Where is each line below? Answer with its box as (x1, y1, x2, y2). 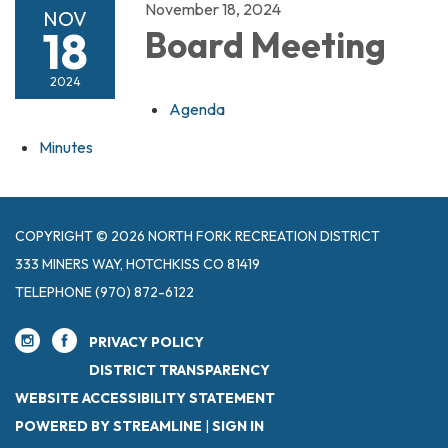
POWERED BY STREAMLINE (15, 416, 202, 435)
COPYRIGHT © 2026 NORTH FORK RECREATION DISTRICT (15, 226, 380, 245)
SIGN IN (212, 416, 264, 435)
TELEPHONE (15, 282, 92, 301)
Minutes (39, 136, 93, 157)
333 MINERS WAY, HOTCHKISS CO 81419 (15, 254, 260, 273)
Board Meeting (145, 22, 386, 67)
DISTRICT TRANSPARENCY (89, 360, 270, 379)
